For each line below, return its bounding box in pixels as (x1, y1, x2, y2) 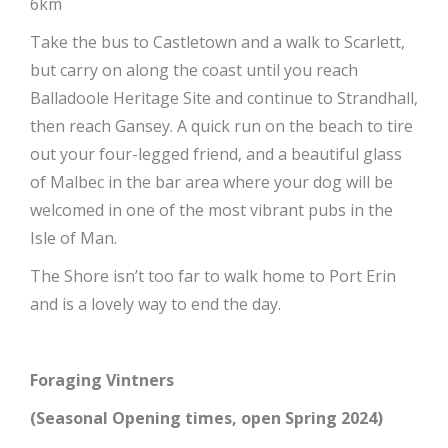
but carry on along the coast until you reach (30, 58, 358, 81)
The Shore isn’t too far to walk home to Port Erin (30, 264, 396, 287)
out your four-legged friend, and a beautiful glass (30, 142, 402, 165)
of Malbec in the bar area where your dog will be (30, 170, 393, 193)
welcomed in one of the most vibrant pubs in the (30, 198, 393, 221)
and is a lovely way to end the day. (30, 292, 281, 315)
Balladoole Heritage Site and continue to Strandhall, (30, 86, 418, 109)
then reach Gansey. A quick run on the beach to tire (30, 114, 413, 137)
